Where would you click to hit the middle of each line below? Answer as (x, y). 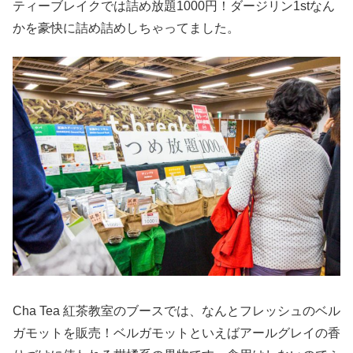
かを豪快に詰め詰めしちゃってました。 (126, 28)
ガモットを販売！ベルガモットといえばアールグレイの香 (176, 333)
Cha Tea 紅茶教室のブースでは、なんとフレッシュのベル (176, 310)
